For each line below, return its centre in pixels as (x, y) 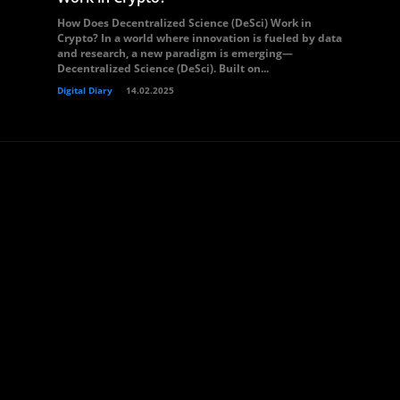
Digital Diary (85, 90)
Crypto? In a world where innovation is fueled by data (200, 38)
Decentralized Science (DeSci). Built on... (163, 68)
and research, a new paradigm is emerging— (175, 53)
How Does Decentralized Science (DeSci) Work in (184, 23)
